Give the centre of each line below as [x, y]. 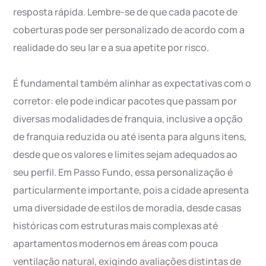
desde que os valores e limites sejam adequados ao [126, 155]
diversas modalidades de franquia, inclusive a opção [128, 119]
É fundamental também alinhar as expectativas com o [132, 83]
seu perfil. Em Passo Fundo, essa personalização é [123, 172]
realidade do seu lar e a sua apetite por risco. [111, 48]
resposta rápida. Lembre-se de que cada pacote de [126, 12]
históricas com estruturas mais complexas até [116, 226]
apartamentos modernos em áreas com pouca [116, 244]
